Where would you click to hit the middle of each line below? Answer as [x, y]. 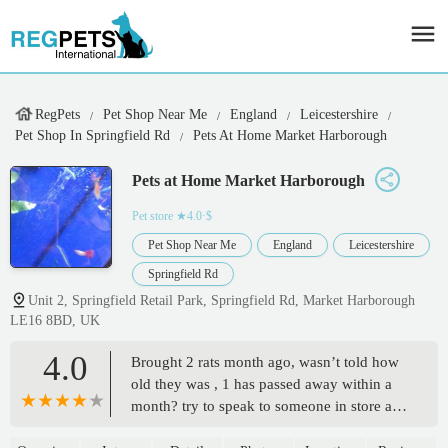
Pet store [152, 216]
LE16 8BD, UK [55, 321]
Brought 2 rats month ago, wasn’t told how [265, 362]
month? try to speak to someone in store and [269, 406]
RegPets [57, 114]
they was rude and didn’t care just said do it [267, 428]
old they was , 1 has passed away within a [261, 384]
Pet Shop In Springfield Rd [92, 135]
